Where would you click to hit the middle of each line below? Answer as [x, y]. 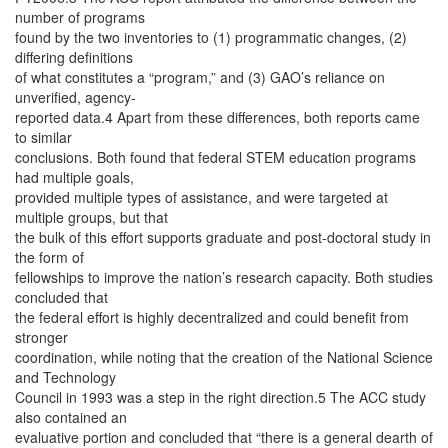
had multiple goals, [74, 177]
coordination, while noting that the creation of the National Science [224, 357]
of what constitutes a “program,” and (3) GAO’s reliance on [200, 77]
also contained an [71, 417]
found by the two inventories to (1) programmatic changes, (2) [211, 37]
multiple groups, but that [91, 217]
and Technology [65, 377]
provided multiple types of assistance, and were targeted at [201, 197]
